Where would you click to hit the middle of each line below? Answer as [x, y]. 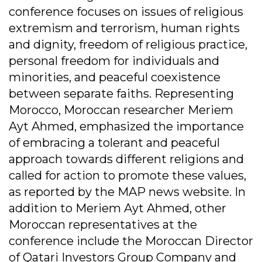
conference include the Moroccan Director [131, 241]
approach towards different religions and [126, 159]
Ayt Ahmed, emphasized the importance [126, 127]
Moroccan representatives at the [103, 225]
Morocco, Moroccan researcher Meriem [121, 110]
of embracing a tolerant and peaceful [114, 143]
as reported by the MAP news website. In [127, 192]
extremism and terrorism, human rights [124, 28]
